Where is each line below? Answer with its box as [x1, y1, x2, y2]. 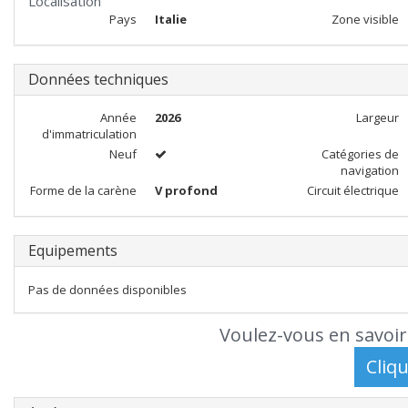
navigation [340, 162, 399, 178]
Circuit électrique [306, 182, 399, 199]
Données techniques [28, 69, 168, 89]
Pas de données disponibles [28, 281, 187, 298]
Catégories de [321, 146, 399, 162]
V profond [154, 182, 218, 199]
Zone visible [331, 11, 399, 27]
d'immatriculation [41, 126, 137, 142]
